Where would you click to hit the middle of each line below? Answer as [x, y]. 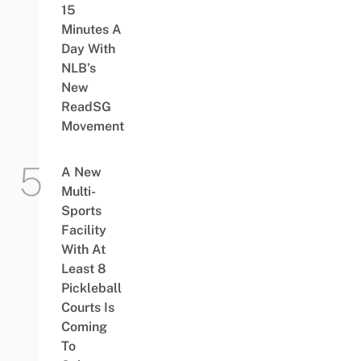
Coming [84, 326]
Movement [92, 126]
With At [83, 249]
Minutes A [91, 29]
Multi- [78, 191]
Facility [83, 230]
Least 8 [83, 268]
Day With [88, 48]
